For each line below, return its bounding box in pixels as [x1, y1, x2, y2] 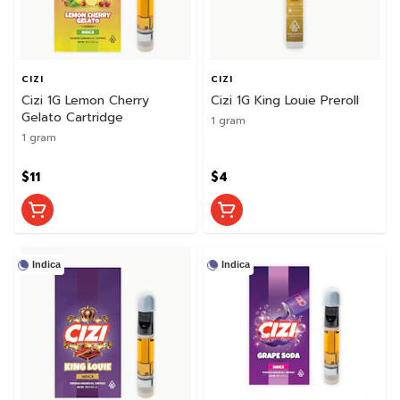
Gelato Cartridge [21, 107, 123, 127]
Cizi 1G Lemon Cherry [21, 90, 149, 110]
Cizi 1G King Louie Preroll [211, 90, 359, 110]
